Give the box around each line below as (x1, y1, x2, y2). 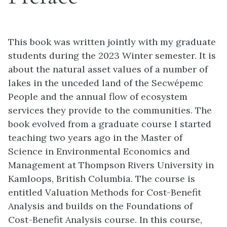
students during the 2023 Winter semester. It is (8, 50, 216, 61)
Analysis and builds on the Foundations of (8, 200, 193, 212)
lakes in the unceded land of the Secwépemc (8, 77, 203, 89)
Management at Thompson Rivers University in (8, 159, 214, 171)
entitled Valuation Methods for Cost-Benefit (8, 186, 201, 198)
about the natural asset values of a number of (8, 63, 208, 75)
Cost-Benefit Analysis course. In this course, (8, 214, 202, 225)
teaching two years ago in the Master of (8, 132, 182, 143)
